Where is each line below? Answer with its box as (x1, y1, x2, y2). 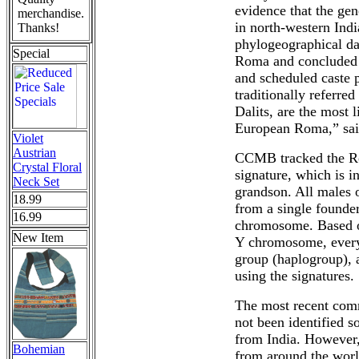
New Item (13, 231, 63, 244)
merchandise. (18, 6, 84, 20)
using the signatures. (234, 268, 354, 284)
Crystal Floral (13, 160, 82, 174)
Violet (13, 131, 43, 145)
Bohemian (13, 342, 65, 356)
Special (13, 46, 50, 60)
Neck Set (13, 175, 59, 188)
